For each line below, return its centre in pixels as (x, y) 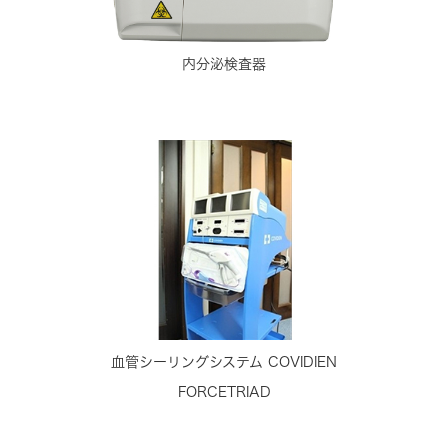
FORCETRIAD (224, 391)
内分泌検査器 (224, 63)
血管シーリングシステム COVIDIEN (224, 361)
